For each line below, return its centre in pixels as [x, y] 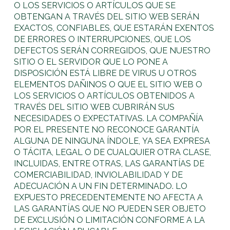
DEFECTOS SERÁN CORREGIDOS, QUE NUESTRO [112, 50]
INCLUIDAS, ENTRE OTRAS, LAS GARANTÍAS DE [109, 163]
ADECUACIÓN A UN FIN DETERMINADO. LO [101, 186]
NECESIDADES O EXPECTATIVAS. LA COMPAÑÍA [109, 118]
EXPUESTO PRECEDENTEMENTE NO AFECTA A [109, 197]
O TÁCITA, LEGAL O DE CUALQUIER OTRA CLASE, [113, 152]
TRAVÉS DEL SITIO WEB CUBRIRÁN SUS [94, 107]
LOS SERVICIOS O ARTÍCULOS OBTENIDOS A [104, 95]
